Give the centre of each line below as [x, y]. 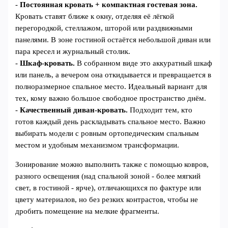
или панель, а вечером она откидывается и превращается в [113, 75]
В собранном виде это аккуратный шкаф [144, 63]
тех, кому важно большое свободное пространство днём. [111, 98]
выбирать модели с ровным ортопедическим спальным [107, 134]
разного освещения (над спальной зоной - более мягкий [108, 176]
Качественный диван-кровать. [74, 110]
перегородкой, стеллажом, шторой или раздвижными [104, 28]
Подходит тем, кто [160, 110]
